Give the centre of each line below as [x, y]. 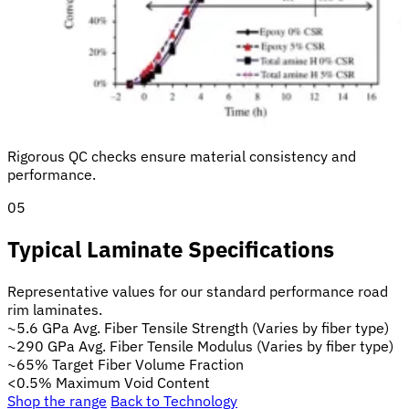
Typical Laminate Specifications [171, 249]
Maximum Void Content [133, 382]
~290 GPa [41, 346]
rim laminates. [55, 309]
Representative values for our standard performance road [198, 291]
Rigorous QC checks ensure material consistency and [182, 157]
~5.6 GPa [38, 327]
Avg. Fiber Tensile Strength [161, 327]
